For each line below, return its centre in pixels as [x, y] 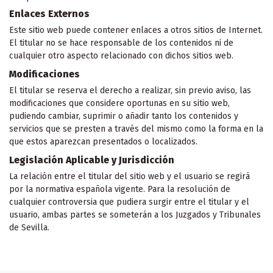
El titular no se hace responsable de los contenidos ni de [121, 43]
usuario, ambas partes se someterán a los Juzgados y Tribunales [135, 215]
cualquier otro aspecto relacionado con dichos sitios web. [121, 56]
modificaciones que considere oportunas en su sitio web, [119, 104]
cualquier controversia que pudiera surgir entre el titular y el [129, 202]
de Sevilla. [29, 228]
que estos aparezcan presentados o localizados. [103, 142]
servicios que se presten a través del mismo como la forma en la [136, 129]
